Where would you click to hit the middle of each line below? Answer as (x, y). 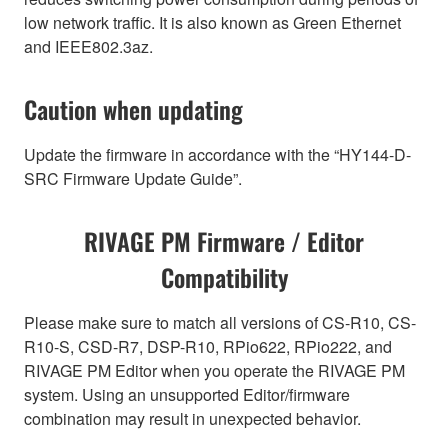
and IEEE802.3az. (88, 46)
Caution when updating (133, 108)
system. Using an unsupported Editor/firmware (187, 394)
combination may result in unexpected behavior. (192, 418)
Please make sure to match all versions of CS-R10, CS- (220, 322)
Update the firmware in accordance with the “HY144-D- (217, 154)
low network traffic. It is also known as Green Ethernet (212, 22)
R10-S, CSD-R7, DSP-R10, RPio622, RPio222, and (208, 346)
